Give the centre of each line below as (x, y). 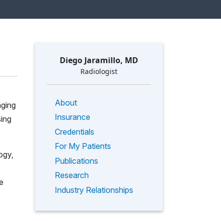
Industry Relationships (94, 190)
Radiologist (99, 71)
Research (72, 175)
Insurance (73, 117)
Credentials (74, 131)
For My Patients (83, 146)
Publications (76, 161)
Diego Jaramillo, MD (99, 60)
